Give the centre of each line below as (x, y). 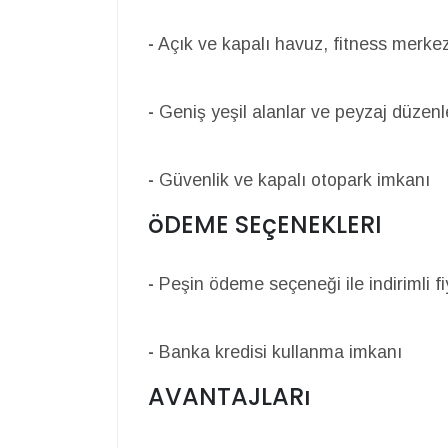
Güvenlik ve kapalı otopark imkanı (292, 180)
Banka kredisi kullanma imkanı (278, 352)
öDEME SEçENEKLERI (265, 225)
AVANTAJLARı (229, 397)
